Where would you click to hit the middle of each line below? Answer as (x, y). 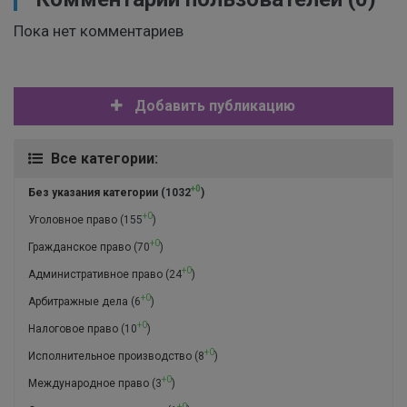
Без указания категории (93, 193)
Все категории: (104, 159)
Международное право (89, 384)
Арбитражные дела (78, 302)
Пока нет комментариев (99, 31)
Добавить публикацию (213, 106)
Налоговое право (73, 329)
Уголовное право (73, 220)
